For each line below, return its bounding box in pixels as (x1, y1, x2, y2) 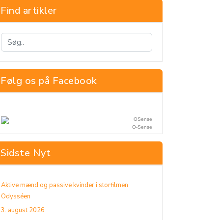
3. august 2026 (1, 206, 45, 215)
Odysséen (1, 192, 30, 201)
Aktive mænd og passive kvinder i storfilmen (1, 181, 128, 190)
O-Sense (132, 124, 152, 130)
